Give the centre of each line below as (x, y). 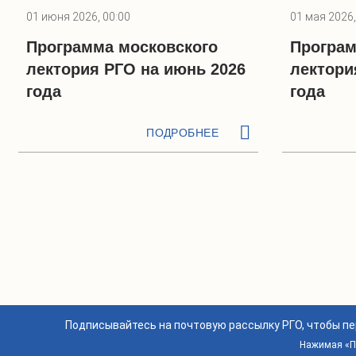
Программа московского (122, 47)
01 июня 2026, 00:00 (78, 17)
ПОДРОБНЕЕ (182, 133)
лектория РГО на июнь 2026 (136, 69)
